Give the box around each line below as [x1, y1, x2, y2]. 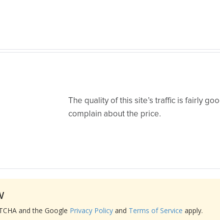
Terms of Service [129, 206, 183, 215]
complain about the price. [68, 110, 162, 118]
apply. [183, 206, 203, 215]
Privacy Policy [70, 206, 113, 215]
